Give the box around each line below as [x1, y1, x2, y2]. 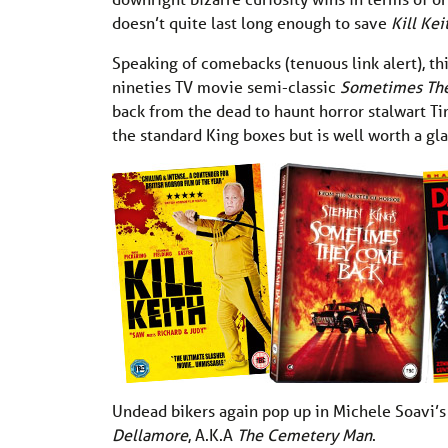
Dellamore [112, 424, 188, 446]
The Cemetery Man [237, 424, 372, 446]
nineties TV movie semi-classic [112, 76, 340, 98]
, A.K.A [188, 424, 237, 446]
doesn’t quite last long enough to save [112, 12, 391, 34]
